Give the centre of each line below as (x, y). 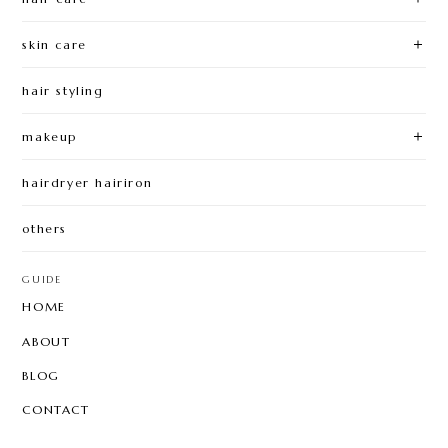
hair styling (63, 91)
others (44, 229)
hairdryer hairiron (87, 183)
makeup (49, 137)
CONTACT (56, 409)
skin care (54, 45)
